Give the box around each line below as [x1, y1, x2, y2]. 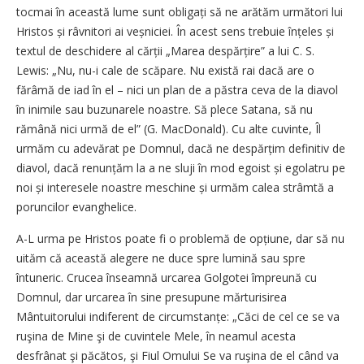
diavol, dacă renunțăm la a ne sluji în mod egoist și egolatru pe [16, 159, 345, 175]
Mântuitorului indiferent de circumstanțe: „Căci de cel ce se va [16, 308, 340, 324]
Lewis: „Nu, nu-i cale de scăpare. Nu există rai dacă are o [16, 62, 314, 78]
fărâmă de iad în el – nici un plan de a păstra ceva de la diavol [16, 81, 338, 97]
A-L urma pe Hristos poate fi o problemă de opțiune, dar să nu [16, 230, 344, 246]
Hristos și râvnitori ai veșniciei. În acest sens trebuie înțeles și [16, 23, 334, 39]
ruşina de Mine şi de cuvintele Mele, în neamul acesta [16, 327, 296, 344]
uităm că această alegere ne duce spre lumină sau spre [16, 249, 305, 266]
